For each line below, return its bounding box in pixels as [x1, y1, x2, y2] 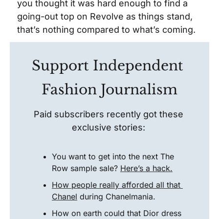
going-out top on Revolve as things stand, [17, 11, 193, 22]
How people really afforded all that [52, 180, 180, 190]
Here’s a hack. [120, 163, 173, 173]
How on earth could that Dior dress [52, 208, 181, 218]
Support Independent [32, 57, 183, 74]
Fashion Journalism [42, 81, 177, 98]
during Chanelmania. [77, 192, 158, 201]
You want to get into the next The [52, 152, 174, 161]
